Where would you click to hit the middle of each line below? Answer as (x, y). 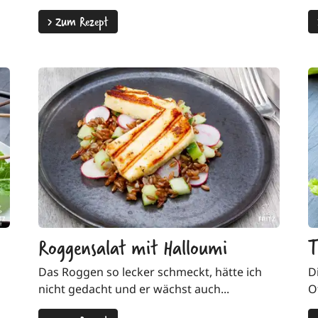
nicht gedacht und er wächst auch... (134, 289)
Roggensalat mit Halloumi (133, 247)
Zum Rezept (80, 21)
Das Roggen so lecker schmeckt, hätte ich (150, 272)
